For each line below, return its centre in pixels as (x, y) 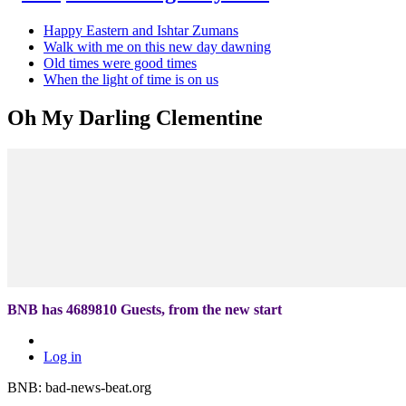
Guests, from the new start (199, 309)
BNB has (37, 309)
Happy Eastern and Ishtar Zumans (141, 30)
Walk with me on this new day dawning (157, 47)
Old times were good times (120, 63)
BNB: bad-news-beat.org (79, 387)
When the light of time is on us (131, 79)
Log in (63, 356)
